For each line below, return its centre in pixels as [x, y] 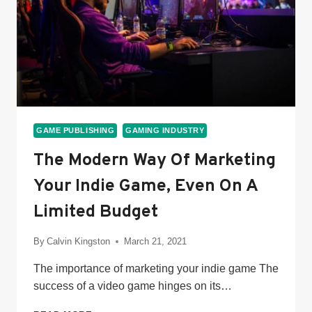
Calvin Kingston [79, 241]
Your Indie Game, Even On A [146, 186]
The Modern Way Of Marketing [155, 161]
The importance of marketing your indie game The [156, 268]
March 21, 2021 [156, 241]
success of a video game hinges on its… [133, 286]
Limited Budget [96, 212]
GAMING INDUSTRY [165, 130]
